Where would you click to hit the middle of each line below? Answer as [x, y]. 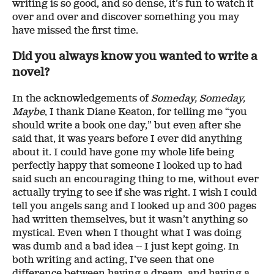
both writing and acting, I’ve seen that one [113, 260]
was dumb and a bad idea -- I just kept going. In [126, 247]
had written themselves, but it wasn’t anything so [130, 220]
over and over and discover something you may [126, 17]
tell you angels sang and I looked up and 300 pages [134, 206]
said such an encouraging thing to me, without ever [135, 180]
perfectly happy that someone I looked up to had [127, 166]
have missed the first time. [75, 30]
